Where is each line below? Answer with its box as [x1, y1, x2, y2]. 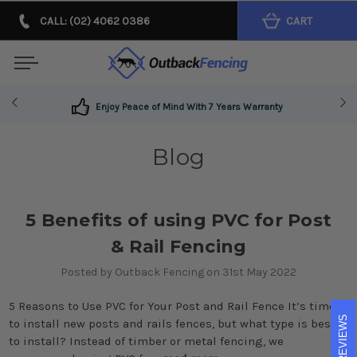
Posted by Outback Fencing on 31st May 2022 [61, 265, 296, 279]
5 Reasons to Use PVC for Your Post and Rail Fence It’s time [8, 298, 335, 313]
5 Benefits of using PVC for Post [25, 210, 331, 231]
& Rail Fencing [110, 236, 247, 257]
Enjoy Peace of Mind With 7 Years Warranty [96, 101, 285, 112]
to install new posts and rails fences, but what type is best [8, 316, 335, 331]
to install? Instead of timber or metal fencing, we [8, 333, 284, 348]
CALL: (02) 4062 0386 [40, 14, 150, 28]
